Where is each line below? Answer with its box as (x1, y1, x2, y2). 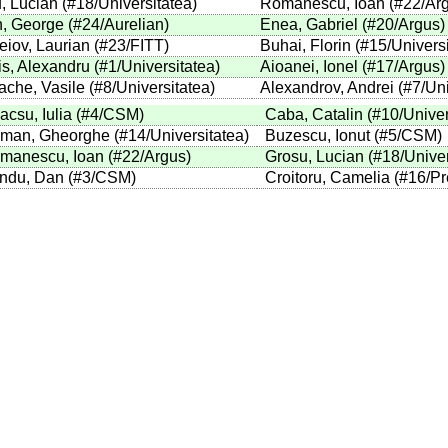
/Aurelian (99, 16, 164, 34)
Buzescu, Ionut (265, 127, 370, 145)
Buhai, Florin (259, 37, 351, 55)
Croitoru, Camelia (265, 169, 390, 187)
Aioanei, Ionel (259, 58, 358, 76)
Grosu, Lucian (265, 148, 364, 166)
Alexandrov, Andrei (259, 79, 394, 97)
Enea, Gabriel (259, 16, 358, 34)
